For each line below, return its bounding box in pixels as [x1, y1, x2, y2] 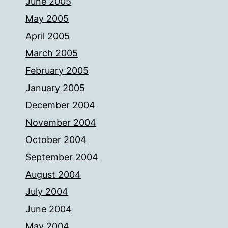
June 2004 [25, 204, 72, 214]
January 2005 [25, 82, 85, 93]
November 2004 [25, 117, 96, 128]
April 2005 [25, 31, 70, 41]
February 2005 [25, 65, 89, 76]
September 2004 [25, 152, 98, 162]
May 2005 [25, 13, 69, 24]
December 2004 [25, 100, 95, 110]
